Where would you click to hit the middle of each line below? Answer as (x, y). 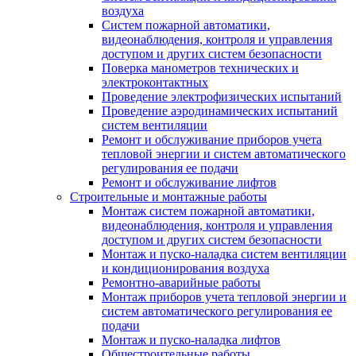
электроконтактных (155, 82)
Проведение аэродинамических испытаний (220, 111)
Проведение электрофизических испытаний (222, 97)
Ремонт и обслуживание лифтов (189, 182)
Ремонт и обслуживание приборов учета (212, 139)
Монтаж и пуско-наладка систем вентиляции (224, 254)
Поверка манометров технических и (200, 68)
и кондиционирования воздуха (186, 268)
